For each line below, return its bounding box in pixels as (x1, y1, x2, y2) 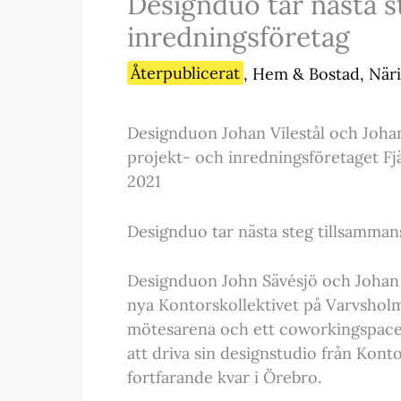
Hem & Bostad (252, 63, 360, 84)
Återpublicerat (131, 63, 240, 84)
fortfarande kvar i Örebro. (127, 367, 321, 388)
